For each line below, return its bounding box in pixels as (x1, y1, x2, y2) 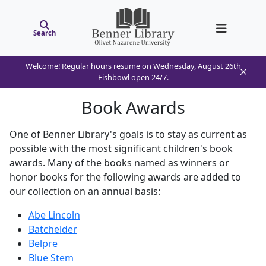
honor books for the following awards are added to (9, 170, 241, 183)
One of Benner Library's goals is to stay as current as (9, 128, 247, 141)
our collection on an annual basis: (9, 185, 160, 198)
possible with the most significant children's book (9, 142, 233, 155)
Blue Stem (28, 251, 74, 264)
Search (33, 28, 56, 37)
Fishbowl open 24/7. (97, 72, 169, 83)
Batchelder (28, 223, 77, 236)
